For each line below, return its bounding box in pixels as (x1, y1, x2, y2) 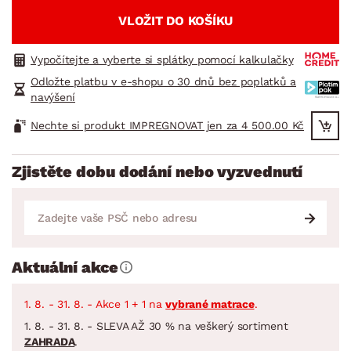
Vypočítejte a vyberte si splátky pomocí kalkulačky (31, 52, 294, 66)
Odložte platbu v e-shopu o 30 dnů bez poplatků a (31, 74, 296, 88)
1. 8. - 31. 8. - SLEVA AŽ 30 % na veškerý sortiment (24, 319, 288, 332)
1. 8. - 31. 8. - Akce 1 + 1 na (24, 297, 166, 310)
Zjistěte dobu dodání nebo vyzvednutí (12, 161, 303, 181)
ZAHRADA (24, 335, 75, 348)
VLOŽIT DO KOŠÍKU (118, 13, 233, 28)
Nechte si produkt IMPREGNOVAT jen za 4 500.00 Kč (31, 119, 304, 132)
